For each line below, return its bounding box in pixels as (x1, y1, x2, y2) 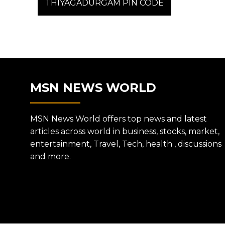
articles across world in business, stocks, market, (30, 127, 219, 136)
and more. (30, 152, 71, 161)
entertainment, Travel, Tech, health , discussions (30, 139, 221, 149)
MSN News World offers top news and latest (30, 114, 207, 124)
